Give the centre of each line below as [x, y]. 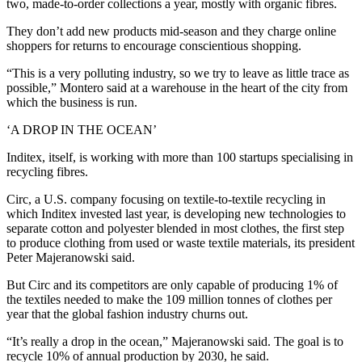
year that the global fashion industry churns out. [127, 314]
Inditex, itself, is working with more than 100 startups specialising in [180, 158]
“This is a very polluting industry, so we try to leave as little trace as [178, 74]
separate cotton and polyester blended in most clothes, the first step [175, 229]
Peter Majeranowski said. [71, 258]
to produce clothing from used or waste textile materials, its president [181, 243]
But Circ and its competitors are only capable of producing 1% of [172, 285]
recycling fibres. [47, 172]
